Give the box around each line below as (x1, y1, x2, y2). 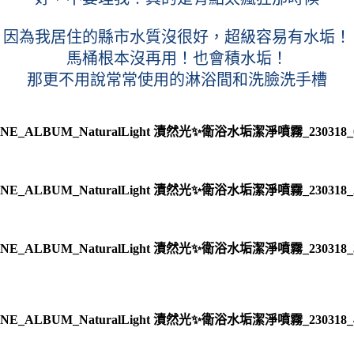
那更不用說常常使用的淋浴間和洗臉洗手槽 (27, 70, 327, 88)
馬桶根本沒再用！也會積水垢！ (66, 49, 288, 67)
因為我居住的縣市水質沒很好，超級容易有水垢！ (3, 28, 351, 46)
